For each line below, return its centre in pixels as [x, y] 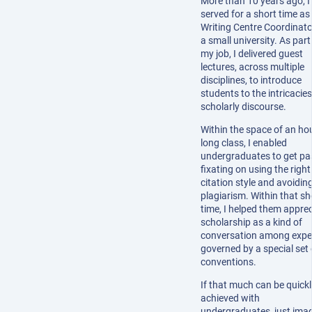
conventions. [228, 262]
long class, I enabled [244, 143]
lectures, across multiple [252, 67]
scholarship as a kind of [251, 223]
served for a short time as [255, 14]
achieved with [230, 298]
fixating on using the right [256, 170]
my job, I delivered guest [252, 54]
